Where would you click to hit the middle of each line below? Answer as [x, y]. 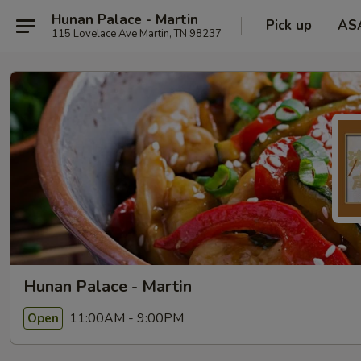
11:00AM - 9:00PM [125, 318]
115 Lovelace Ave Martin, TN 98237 [137, 33]
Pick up [289, 25]
